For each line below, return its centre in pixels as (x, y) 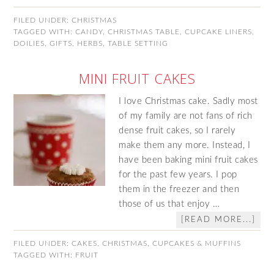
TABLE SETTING (138, 43)
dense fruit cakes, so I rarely (177, 131)
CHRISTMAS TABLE (144, 32)
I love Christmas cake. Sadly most (188, 101)
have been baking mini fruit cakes (188, 160)
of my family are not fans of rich (186, 116)
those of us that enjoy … (169, 204)
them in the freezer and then (179, 189)
